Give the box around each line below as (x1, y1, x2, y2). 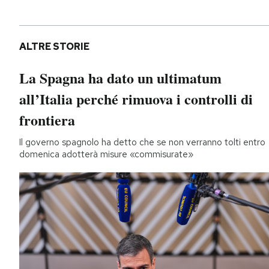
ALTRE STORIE (19, 40, 89, 53)
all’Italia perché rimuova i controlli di (19, 88, 253, 110)
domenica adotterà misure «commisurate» (19, 148, 193, 161)
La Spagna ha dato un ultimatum (19, 67, 222, 89)
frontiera (19, 109, 75, 131)
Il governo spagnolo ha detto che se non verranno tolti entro (19, 136, 265, 149)
